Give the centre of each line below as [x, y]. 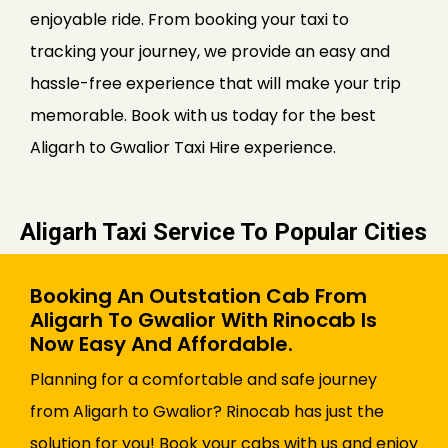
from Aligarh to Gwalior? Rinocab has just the [207, 412]
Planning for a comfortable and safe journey [203, 380]
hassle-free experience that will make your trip [215, 84]
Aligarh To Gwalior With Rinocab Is [203, 320]
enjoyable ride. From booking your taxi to [189, 20]
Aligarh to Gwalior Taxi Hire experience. [183, 148]
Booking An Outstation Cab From [198, 296]
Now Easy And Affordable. [161, 344]
